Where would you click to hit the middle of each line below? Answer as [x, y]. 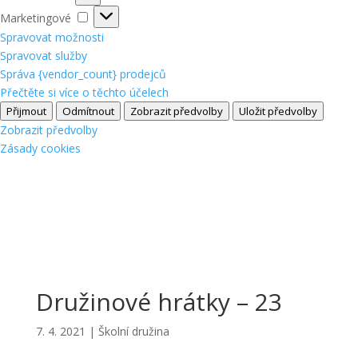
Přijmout [26, 111]
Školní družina [133, 331]
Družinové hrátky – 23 [159, 301]
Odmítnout [88, 111]
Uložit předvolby [278, 111]
